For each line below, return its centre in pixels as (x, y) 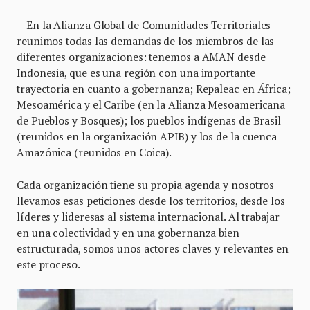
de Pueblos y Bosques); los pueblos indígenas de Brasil (149, 121)
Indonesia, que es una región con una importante (136, 73)
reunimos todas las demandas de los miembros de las (146, 41)
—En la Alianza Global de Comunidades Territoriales (144, 25)
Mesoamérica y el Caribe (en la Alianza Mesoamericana (151, 105)
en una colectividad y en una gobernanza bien (128, 233)
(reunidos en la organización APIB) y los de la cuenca (147, 137)
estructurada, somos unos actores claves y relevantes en (153, 249)
